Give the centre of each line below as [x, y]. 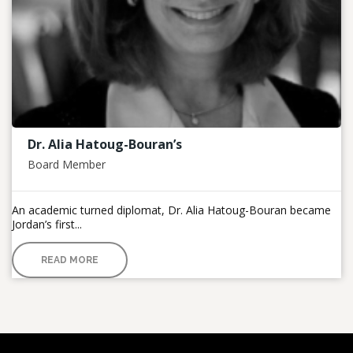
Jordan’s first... [47, 224]
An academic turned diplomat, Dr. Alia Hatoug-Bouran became [171, 210]
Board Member [67, 164]
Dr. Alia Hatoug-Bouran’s [105, 144]
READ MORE [70, 260]
